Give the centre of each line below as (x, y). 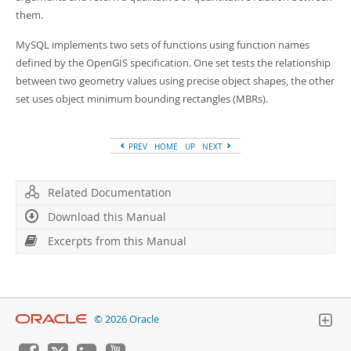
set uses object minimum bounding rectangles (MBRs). (142, 99)
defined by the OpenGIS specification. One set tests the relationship (173, 63)
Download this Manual (107, 217)
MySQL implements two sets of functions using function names (163, 45)
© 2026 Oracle (127, 319)
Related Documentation (110, 192)
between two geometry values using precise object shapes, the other (175, 81)
